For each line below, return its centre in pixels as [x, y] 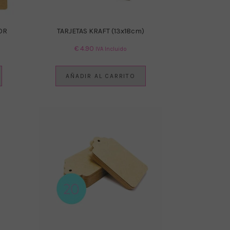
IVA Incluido [111, 49]
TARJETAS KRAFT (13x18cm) [101, 31]
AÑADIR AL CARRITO [101, 76]
